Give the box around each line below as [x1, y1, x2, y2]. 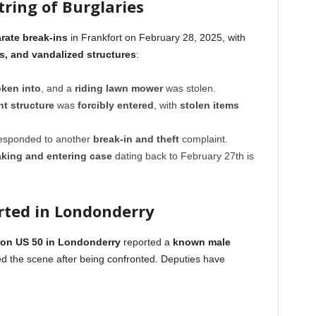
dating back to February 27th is [111, 150, 254, 162]
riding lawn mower [74, 83, 163, 95]
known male [172, 236, 231, 248]
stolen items [179, 99, 239, 111]
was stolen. [162, 83, 216, 95]
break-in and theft [92, 133, 179, 145]
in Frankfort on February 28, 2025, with [67, 32, 245, 44]
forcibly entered [77, 99, 154, 111]
